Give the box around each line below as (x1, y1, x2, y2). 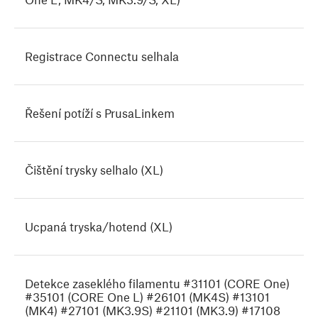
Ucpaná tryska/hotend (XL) (25, 219, 172, 234)
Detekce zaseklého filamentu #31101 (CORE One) (25, 276, 290, 291)
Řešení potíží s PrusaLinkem (25, 106, 175, 121)
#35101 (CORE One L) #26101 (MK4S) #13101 (25, 290, 270, 305)
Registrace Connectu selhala (25, 49, 179, 64)
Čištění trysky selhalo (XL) (25, 163, 163, 177)
